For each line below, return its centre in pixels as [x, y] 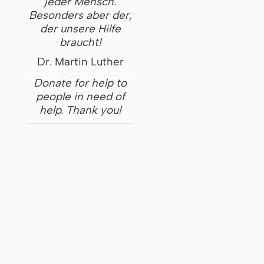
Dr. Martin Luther [80, 62]
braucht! [80, 42]
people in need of [80, 96]
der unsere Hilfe [80, 28]
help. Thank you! [80, 110]
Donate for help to [80, 82]
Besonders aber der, [80, 15]
